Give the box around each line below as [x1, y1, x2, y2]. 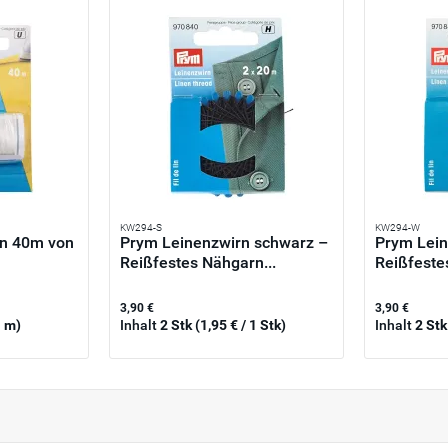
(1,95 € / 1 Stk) [195, 317, 287, 334]
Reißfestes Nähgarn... [120, 253, 277, 273]
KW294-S [120, 222, 163, 234]
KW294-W [375, 222, 421, 234]
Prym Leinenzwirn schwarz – [120, 233, 329, 253]
